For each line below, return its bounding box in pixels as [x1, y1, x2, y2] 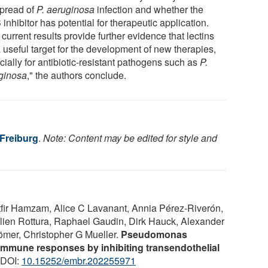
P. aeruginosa [36, 2, 95, 16]
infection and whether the [95, 2, 204, 16]
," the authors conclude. [27, 68, 127, 82]
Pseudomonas [121, 227, 187, 241]
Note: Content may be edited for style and [43, 130, 217, 145]
